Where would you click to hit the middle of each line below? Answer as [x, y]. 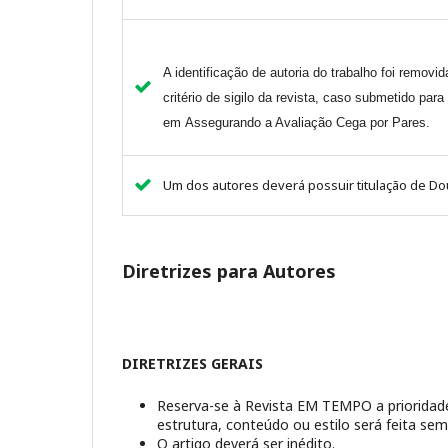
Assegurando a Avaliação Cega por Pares [305, 122]
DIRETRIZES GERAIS [192, 363]
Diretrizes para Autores [229, 270]
